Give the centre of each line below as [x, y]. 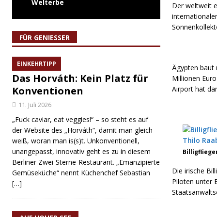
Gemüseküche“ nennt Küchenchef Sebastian [81, 173]
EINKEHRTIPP [37, 64]
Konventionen [48, 91]
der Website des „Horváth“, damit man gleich [82, 130]
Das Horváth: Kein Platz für [80, 78]
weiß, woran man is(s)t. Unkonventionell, [76, 141]
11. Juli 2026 [35, 105]
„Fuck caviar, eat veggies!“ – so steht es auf [80, 119]
